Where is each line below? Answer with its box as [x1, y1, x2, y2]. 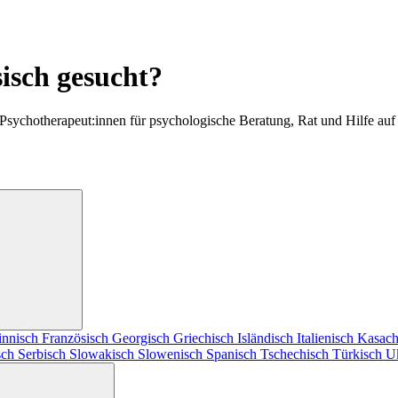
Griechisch [173, 330, 237, 346]
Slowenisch [138, 346, 206, 362]
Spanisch [206, 346, 260, 362]
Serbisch [18, 346, 69, 362]
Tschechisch [260, 346, 332, 362]
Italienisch [297, 330, 357, 346]
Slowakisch [69, 346, 138, 362]
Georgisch [112, 330, 173, 346]
